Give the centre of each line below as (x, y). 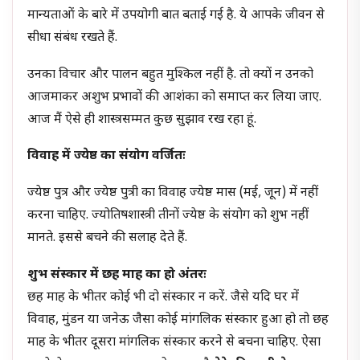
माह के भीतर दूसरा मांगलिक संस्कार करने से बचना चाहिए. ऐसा (174, 342)
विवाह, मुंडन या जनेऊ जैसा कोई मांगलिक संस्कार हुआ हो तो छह (178, 320)
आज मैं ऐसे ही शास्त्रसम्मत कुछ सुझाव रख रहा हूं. (142, 120)
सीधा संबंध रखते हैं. (73, 39)
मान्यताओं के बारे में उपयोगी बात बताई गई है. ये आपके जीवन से (176, 16)
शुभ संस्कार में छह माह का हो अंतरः (117, 275)
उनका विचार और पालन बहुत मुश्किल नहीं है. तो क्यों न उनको (171, 75)
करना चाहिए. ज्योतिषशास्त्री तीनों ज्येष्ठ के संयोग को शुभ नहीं (168, 215)
